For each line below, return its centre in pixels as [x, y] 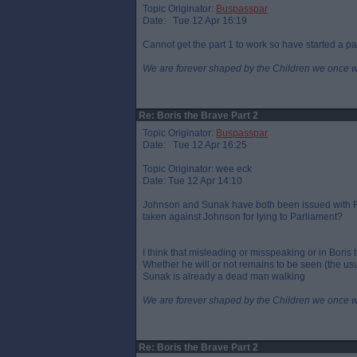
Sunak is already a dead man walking [224, 277]
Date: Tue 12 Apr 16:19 [195, 21]
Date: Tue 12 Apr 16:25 [195, 145]
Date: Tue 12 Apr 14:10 [192, 181]
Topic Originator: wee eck [197, 169]
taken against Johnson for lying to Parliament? [243, 217]
